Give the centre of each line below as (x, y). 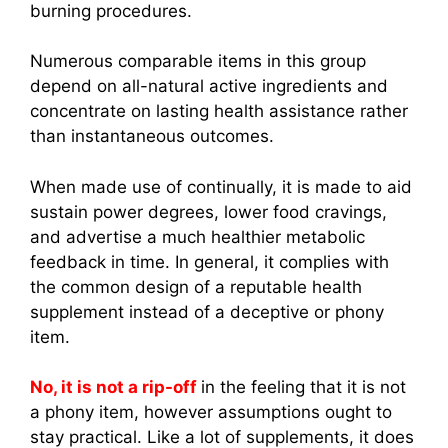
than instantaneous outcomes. (152, 136)
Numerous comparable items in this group (198, 61)
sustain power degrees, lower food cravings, (208, 211)
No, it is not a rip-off (115, 387)
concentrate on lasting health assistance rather (219, 111)
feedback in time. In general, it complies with (209, 261)
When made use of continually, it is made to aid (221, 186)
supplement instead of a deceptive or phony (207, 311)
